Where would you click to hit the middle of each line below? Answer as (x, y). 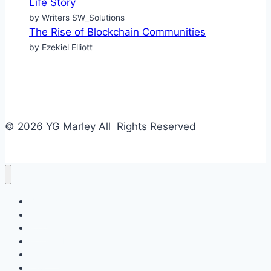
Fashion (44, 255)
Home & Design (59, 241)
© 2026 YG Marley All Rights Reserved (100, 126)
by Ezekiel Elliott (61, 47)
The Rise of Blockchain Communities (117, 32)
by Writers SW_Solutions (77, 17)
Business (46, 201)
